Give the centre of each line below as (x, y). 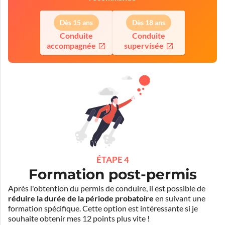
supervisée (144, 45)
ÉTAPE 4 (113, 159)
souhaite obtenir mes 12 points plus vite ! (79, 218)
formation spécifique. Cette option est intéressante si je (103, 208)
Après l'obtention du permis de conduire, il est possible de (107, 188)
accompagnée (71, 45)
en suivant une (180, 198)
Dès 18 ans (149, 22)
